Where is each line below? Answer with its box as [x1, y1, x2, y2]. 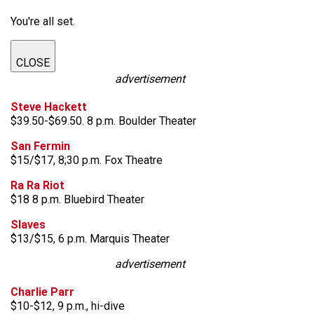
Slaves [11, 218, 46, 231]
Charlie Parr [11, 285, 74, 299]
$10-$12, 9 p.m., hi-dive [11, 299, 125, 313]
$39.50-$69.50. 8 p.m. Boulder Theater [11, 114, 196, 128]
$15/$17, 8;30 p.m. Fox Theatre [11, 153, 163, 167]
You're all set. [11, 15, 75, 28]
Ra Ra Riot [11, 179, 64, 192]
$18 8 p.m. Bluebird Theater [11, 193, 144, 206]
